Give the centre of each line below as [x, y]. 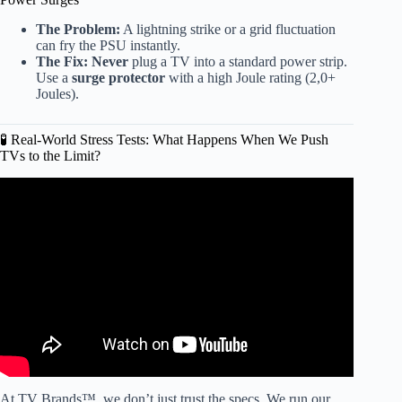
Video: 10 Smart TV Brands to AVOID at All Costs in [177, 210]
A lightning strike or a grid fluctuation [228, 30]
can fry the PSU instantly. [108, 46]
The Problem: [78, 30]
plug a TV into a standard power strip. [238, 62]
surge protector [118, 78]
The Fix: [62, 62]
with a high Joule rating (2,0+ [250, 78]
